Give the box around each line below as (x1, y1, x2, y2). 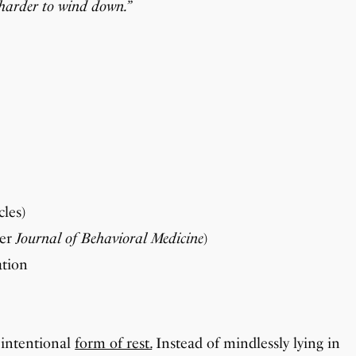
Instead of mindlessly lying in (152, 334, 341, 352)
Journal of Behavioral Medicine (16, 229, 203, 247)
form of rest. (75, 334, 153, 352)
